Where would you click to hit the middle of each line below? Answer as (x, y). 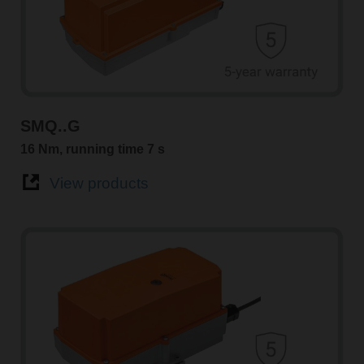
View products (99, 184)
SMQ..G (50, 126)
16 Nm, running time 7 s (92, 149)
